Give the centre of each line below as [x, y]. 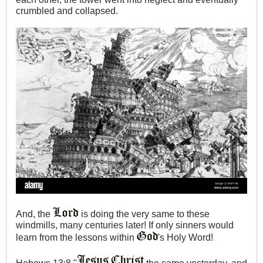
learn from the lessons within [76, 237]
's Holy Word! [186, 237]
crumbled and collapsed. [67, 10]
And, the [34, 214]
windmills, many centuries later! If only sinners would [125, 225]
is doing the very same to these [144, 214]
